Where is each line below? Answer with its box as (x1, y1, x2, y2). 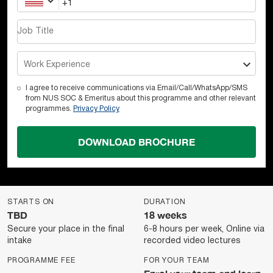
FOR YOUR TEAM (144, 257, 210, 264)
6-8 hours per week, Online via (144, 225, 264, 233)
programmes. (25, 105, 73, 112)
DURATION (144, 199, 186, 205)
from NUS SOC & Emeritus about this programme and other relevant (25, 95, 256, 102)
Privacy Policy (73, 105, 119, 112)
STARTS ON (7, 199, 55, 205)
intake (7, 237, 32, 245)
